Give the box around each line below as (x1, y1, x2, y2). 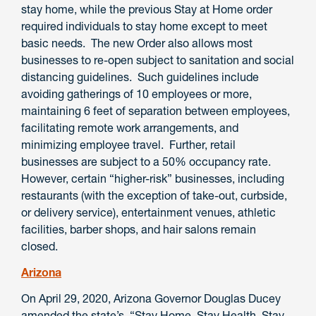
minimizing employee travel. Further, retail (21, 138, 236, 152)
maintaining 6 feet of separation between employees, (21, 104, 290, 119)
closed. (21, 239, 61, 254)
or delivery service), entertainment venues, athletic (21, 205, 276, 220)
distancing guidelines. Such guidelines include (21, 70, 259, 85)
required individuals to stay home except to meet (21, 19, 267, 34)
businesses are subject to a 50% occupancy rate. (21, 154, 274, 169)
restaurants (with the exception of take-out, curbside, (21, 188, 287, 203)
